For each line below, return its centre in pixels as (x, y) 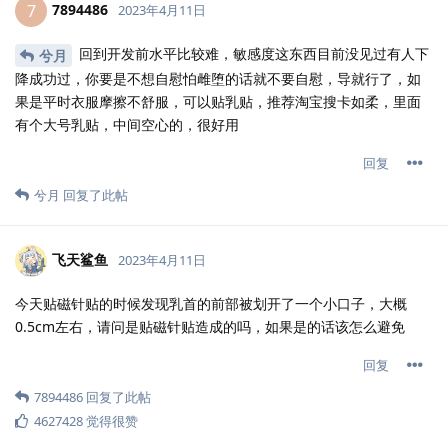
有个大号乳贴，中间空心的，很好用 (127, 125)
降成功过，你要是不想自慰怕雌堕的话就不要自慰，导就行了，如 (218, 79)
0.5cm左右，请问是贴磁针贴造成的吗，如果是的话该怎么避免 (210, 327)
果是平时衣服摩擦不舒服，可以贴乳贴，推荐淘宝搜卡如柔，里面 (218, 102)
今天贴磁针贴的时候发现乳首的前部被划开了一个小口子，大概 (211, 304)
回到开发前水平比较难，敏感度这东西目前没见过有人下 (252, 54)
